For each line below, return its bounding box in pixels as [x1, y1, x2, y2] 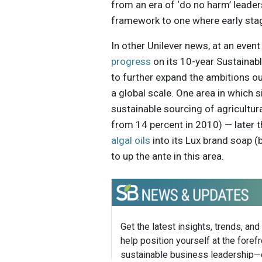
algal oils [111, 135, 151, 147]
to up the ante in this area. [111, 150, 225, 163]
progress [111, 56, 151, 68]
